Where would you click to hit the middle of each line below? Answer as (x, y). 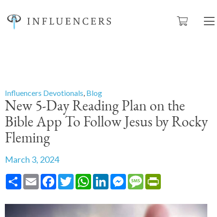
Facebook (73, 178)
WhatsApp (109, 178)
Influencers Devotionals (44, 93)
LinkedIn (123, 178)
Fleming (27, 139)
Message (159, 178)
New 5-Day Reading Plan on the (95, 107)
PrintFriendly (183, 178)
